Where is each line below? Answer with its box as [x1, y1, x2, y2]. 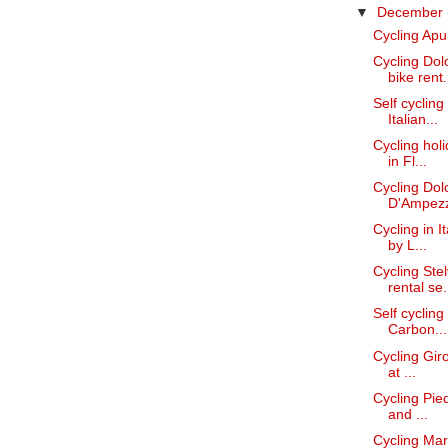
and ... [387, 406, 428, 422]
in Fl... [387, 153, 427, 169]
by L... [387, 238, 427, 254]
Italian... [387, 111, 438, 127]
